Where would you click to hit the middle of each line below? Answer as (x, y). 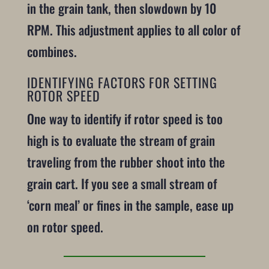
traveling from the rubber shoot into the (126, 162)
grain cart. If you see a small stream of (122, 183)
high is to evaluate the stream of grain (121, 140)
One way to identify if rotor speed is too (125, 118)
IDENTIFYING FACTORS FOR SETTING (122, 82)
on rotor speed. (65, 226)
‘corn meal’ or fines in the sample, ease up (130, 205)
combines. (53, 52)
